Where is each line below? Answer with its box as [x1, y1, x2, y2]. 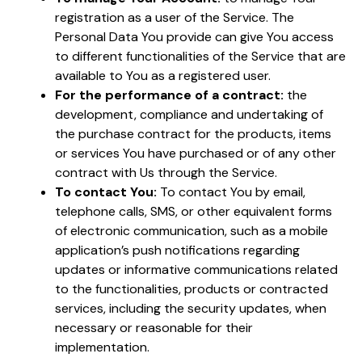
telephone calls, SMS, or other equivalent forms [55, 202, 332, 220]
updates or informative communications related [55, 260, 338, 278]
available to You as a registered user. [55, 66, 271, 84]
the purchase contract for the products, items [55, 124, 331, 142]
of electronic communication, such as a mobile [55, 221, 328, 239]
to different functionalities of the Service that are [55, 47, 346, 65]
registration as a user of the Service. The [55, 8, 294, 26]
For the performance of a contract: [55, 86, 284, 103]
